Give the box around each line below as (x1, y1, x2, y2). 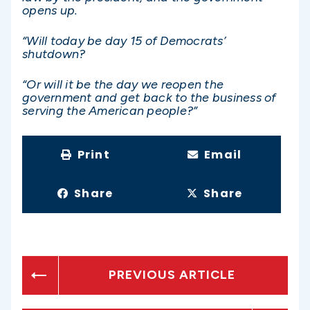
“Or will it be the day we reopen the (22, 77, 224, 93)
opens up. (22, 2, 78, 18)
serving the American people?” (22, 103, 198, 119)
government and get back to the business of (22, 90, 277, 106)
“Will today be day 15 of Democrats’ (22, 33, 226, 49)
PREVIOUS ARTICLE (109, 267, 235, 282)
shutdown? (22, 46, 86, 62)
